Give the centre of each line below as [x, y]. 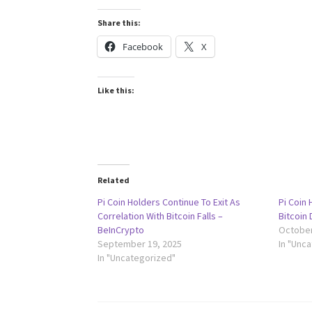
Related [114, 180]
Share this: [119, 23]
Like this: [116, 91]
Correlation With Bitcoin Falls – [161, 216]
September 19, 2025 [140, 244]
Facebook [143, 47]
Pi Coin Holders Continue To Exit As [169, 202]
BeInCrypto [121, 230]
